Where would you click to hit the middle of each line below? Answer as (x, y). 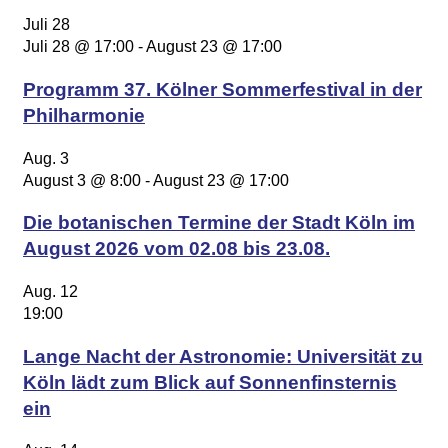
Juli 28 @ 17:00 (78, 47)
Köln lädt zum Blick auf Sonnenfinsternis (210, 382)
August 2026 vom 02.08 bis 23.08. (176, 249)
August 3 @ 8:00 (82, 180)
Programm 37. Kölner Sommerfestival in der (222, 89)
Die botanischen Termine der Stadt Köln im (219, 223)
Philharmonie (84, 115)
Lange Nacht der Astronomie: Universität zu (223, 356)
